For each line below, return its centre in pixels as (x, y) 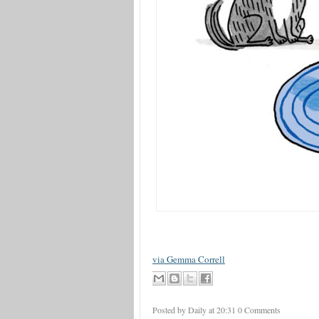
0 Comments (259, 309)
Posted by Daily (181, 309)
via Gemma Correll (189, 259)
